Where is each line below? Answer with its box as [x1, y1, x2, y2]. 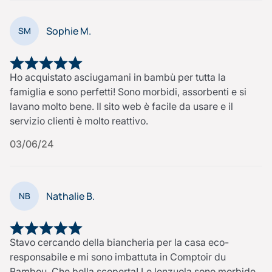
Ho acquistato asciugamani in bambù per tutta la [10, 71, 226, 84]
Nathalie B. [46, 189, 95, 203]
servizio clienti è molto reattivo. [10, 115, 148, 127]
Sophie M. [46, 24, 91, 38]
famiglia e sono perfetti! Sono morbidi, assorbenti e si [10, 86, 246, 98]
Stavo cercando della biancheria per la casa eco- [10, 236, 229, 248]
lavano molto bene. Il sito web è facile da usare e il [10, 100, 233, 113]
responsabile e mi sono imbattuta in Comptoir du [10, 250, 226, 263]
